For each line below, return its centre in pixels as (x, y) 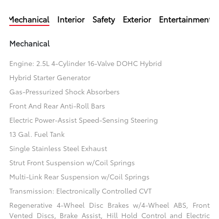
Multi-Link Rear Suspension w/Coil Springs (80, 176)
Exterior (137, 19)
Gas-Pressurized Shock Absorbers (65, 91)
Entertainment (185, 19)
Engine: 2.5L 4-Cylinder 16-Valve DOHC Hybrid (86, 63)
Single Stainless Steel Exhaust (58, 148)
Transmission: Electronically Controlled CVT (81, 190)
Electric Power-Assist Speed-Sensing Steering (84, 120)
